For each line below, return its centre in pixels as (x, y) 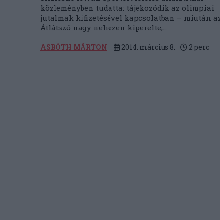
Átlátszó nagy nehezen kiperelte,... (104, 27)
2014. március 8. (148, 47)
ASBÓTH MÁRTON (74, 47)
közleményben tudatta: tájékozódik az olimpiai (127, 8)
